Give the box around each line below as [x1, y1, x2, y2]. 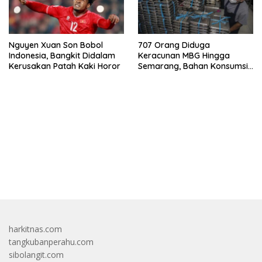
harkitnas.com [9, 223, 62, 235]
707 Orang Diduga [138, 39, 210, 50]
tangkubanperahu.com [9, 236, 94, 247]
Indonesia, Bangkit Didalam [9, 50, 115, 61]
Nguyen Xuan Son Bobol [9, 39, 103, 50]
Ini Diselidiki [138, 71, 182, 82]
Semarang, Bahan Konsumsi [138, 60, 248, 71]
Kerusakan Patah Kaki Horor [9, 60, 120, 71]
